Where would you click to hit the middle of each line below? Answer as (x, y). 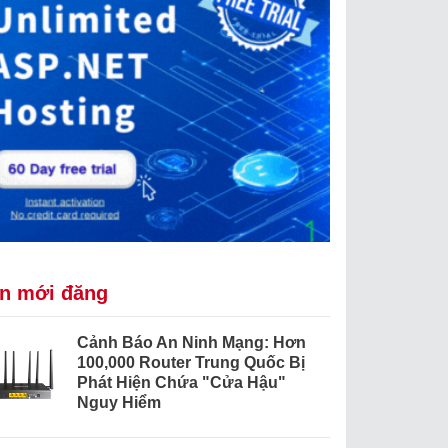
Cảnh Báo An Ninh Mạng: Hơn (191, 343)
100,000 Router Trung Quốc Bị (190, 363)
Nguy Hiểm (118, 403)
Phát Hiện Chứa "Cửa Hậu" (181, 383)
